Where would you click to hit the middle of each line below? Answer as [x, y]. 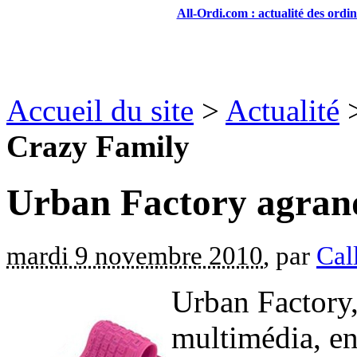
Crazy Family [98, 146]
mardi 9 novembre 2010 [135, 255]
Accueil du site [100, 110]
